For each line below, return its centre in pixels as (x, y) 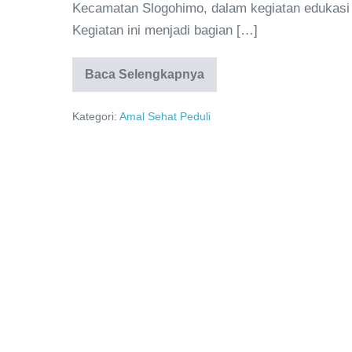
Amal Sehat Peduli (165, 117)
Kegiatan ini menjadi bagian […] (165, 31)
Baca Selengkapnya (145, 75)
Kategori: (95, 117)
